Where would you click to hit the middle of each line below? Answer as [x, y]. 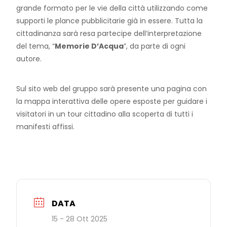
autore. [29, 59]
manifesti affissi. [46, 127]
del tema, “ [36, 46]
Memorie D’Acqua [89, 46]
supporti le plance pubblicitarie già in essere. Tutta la [110, 21]
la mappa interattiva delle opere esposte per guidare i [112, 102]
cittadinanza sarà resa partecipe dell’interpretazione [109, 34]
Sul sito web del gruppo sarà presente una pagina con [112, 89]
